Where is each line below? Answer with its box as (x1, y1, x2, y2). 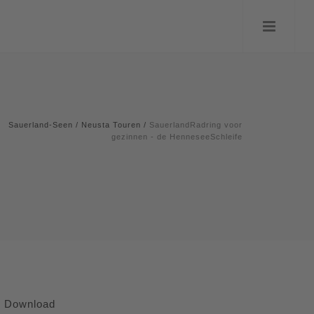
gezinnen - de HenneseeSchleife (111, 132, 243, 141)
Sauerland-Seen (8, 121, 73, 129)
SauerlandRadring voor (149, 121, 243, 129)
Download (4, 298, 55, 310)
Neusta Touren (81, 121, 141, 129)
